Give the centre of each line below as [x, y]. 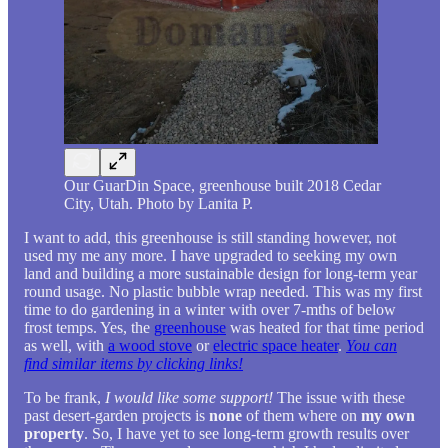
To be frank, [62, 398]
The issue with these [339, 398]
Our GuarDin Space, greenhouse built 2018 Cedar [222, 186]
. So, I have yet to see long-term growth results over [246, 434]
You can [371, 346]
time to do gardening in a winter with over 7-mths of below [210, 310]
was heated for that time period [325, 328]
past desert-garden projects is [116, 416]
